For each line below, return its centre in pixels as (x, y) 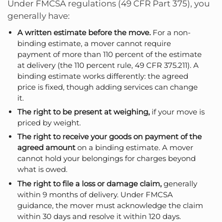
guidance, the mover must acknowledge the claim (110, 205)
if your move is (177, 111)
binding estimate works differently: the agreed (103, 76)
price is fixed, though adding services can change (108, 87)
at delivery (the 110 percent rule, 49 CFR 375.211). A (108, 65)
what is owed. (42, 169)
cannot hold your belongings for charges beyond (107, 159)
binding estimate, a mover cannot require (94, 43)
